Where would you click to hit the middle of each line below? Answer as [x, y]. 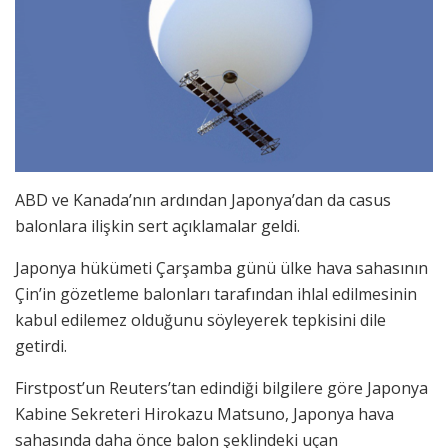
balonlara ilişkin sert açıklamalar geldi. [157, 225]
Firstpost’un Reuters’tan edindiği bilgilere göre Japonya [221, 387]
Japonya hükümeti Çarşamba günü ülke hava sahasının [221, 267]
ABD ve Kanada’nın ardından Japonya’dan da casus [203, 199]
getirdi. [41, 345]
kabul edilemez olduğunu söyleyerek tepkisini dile [200, 319]
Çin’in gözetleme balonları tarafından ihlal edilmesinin [216, 293]
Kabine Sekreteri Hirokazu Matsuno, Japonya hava [204, 413]
